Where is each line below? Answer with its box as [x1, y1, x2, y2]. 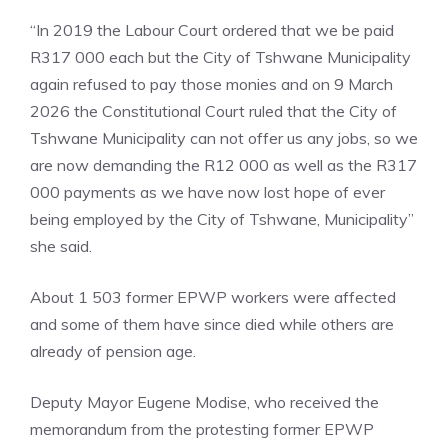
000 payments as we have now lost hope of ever [30, 182, 385, 203]
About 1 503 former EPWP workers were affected [30, 287, 396, 308]
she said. [30, 236, 92, 257]
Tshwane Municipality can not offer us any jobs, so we [30, 128, 418, 149]
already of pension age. [30, 341, 196, 362]
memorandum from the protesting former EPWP [30, 419, 374, 440]
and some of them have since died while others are [30, 314, 394, 335]
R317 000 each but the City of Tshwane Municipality [30, 47, 411, 68]
